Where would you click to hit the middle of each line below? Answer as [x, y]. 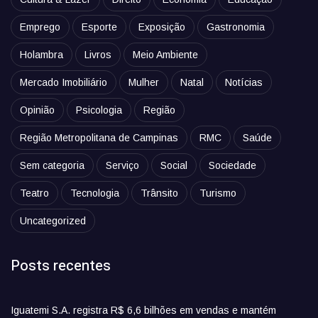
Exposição [162, 27]
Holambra [42, 55]
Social [174, 165]
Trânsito [159, 193]
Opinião [37, 110]
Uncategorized [53, 221]
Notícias [244, 82]
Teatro [34, 193]
